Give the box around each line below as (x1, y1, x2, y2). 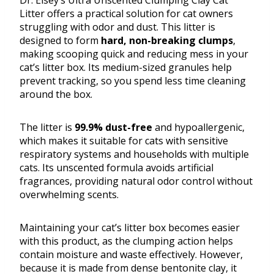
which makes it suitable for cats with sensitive (20, 134, 228, 148)
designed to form (20, 34, 101, 48)
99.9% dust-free (75, 120, 152, 135)
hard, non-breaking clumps (101, 34, 233, 48)
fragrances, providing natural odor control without (20, 174, 253, 188)
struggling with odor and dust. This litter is (20, 20, 215, 34)
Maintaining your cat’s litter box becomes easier (20, 221, 240, 235)
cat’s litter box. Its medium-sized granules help (20, 61, 232, 75)
